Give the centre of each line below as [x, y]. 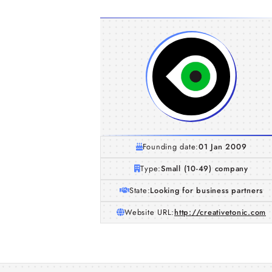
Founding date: [171, 147]
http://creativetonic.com [220, 212]
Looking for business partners [207, 190]
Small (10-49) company [205, 168]
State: [140, 190]
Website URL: [149, 212]
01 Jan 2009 [223, 147]
